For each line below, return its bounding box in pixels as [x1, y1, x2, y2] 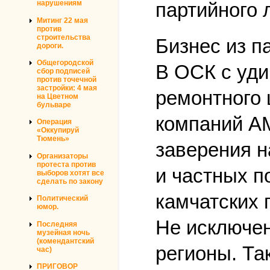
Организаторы [37, 151, 88, 160]
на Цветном [37, 92, 78, 101]
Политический [37, 194, 88, 203]
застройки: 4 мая [37, 84, 97, 93]
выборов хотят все [37, 168, 104, 177]
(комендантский [37, 236, 94, 245]
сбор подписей [37, 67, 90, 76]
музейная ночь [37, 228, 90, 237]
